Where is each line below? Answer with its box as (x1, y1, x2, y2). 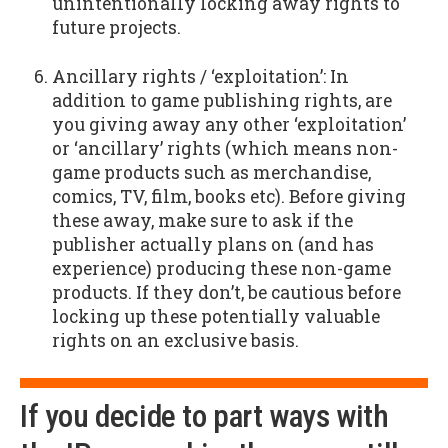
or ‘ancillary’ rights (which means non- (51, 137, 398, 161)
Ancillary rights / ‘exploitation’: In (51, 65, 349, 89)
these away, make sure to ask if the (51, 209, 353, 233)
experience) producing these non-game (51, 257, 391, 281)
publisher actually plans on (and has (51, 233, 374, 257)
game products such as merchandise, (51, 161, 371, 185)
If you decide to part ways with (20, 397, 389, 435)
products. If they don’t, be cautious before (51, 281, 401, 305)
